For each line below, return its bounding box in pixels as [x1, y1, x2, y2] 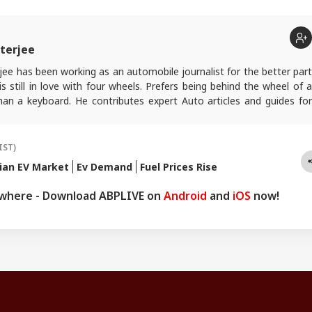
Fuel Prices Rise [140, 160, 217, 174]
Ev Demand [77, 160, 132, 174]
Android [164, 188, 207, 204]
